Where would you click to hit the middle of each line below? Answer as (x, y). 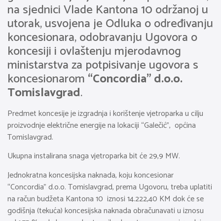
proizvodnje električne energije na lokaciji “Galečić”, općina (102, 126)
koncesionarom (48, 79)
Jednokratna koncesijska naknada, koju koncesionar (91, 175)
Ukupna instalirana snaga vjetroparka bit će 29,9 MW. (94, 156)
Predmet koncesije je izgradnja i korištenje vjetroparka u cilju (105, 114)
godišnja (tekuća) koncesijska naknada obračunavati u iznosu (106, 211)
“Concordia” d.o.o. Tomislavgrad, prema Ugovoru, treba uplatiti (110, 187)
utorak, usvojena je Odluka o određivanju (110, 24)
